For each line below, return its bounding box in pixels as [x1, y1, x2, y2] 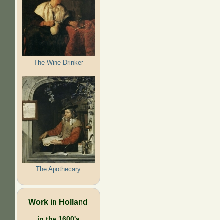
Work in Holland [28, 197, 88, 206]
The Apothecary [36, 165, 81, 173]
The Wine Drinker [33, 58, 83, 66]
